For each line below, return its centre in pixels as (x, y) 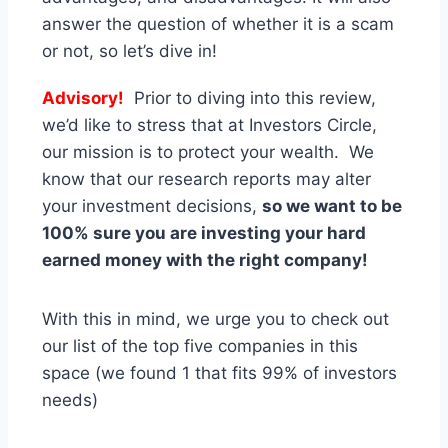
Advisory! (83, 98)
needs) (70, 400)
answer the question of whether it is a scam (218, 24)
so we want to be (332, 206)
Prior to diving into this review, (250, 98)
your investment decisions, (152, 206)
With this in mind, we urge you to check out (215, 319)
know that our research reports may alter (206, 179)
